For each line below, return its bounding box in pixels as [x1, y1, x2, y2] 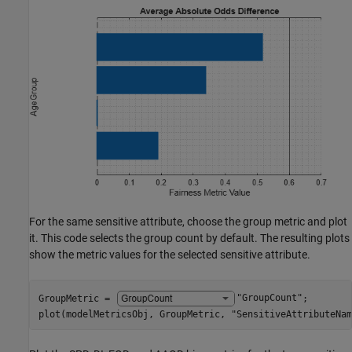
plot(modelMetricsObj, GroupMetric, [38, 308, 231, 320]
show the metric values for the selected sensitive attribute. [29, 248, 310, 262]
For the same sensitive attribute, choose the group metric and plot [29, 215, 347, 229]
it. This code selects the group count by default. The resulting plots [29, 232, 350, 245]
